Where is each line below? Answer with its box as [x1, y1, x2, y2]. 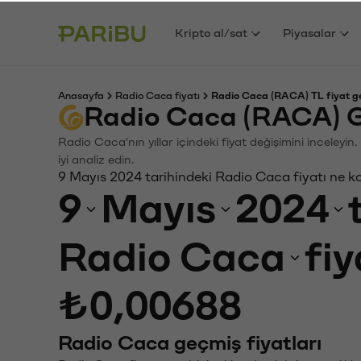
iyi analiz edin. [58, 152, 135, 164]
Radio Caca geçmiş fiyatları [58, 331, 322, 352]
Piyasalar [283, 25, 337, 38]
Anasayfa [58, 89, 104, 99]
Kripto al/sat [175, 25, 248, 38]
